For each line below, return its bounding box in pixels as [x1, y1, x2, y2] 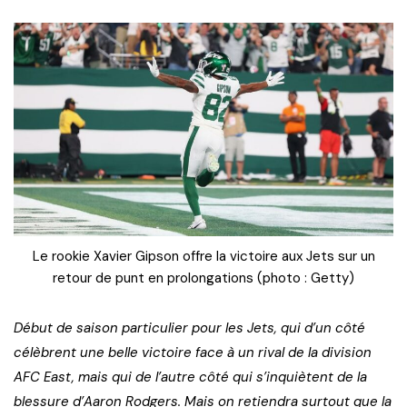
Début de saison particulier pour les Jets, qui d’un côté [14, 318, 365, 337]
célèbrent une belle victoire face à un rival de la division [14, 342, 372, 362]
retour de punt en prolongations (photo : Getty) [53, 268, 354, 287]
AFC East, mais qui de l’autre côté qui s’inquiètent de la [14, 367, 367, 386]
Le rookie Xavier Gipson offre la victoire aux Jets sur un [32, 246, 375, 265]
